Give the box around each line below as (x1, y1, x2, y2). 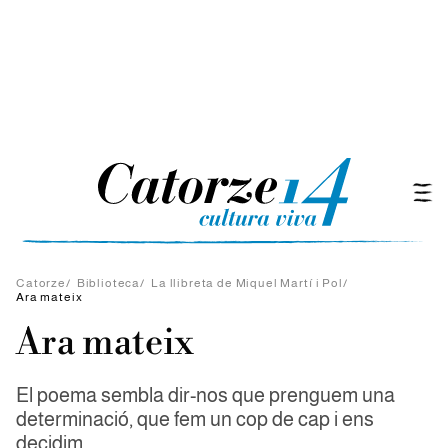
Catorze (16, 276, 66, 290)
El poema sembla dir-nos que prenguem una (16, 384, 395, 406)
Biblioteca (76, 276, 141, 290)
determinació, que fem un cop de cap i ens (16, 408, 374, 430)
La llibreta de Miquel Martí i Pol (150, 276, 343, 290)
